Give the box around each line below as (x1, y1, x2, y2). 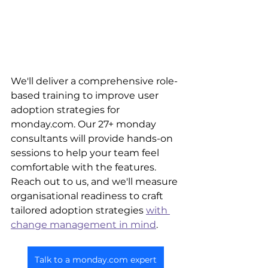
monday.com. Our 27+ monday (11, 118, 159, 130)
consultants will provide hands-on (11, 133, 175, 145)
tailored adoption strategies (11, 205, 146, 217)
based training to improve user (11, 90, 161, 102)
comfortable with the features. (11, 162, 159, 173)
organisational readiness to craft (11, 190, 166, 202)
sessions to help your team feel (11, 147, 162, 159)
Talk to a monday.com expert (35, 254, 157, 266)
